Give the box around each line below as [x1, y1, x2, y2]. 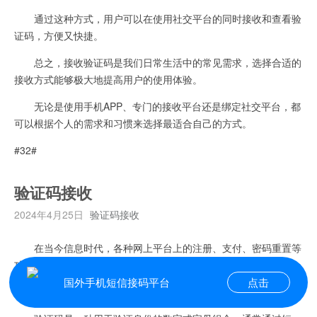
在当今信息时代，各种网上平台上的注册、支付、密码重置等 [14, 240, 301, 255]
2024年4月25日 [14, 207, 83, 221]
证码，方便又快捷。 [14, 28, 103, 42]
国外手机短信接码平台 [63, 275, 170, 290]
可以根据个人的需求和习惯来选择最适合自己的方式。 [14, 115, 252, 130]
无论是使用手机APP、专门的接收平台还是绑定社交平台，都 [14, 98, 301, 113]
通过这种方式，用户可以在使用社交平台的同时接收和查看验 [14, 11, 301, 25]
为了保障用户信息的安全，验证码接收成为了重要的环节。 [14, 284, 292, 299]
